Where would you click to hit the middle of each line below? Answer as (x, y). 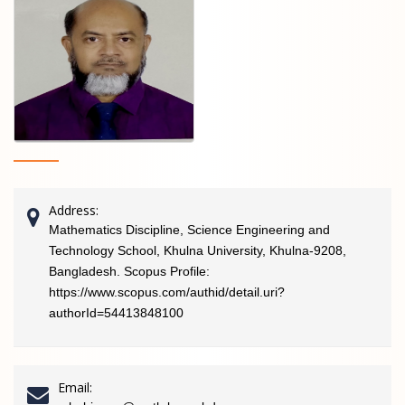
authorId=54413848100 (116, 313)
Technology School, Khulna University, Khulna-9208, (198, 250)
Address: (74, 210)
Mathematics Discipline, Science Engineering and (189, 230)
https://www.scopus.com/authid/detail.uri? (167, 292)
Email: (75, 387)
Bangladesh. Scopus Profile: (129, 271)
